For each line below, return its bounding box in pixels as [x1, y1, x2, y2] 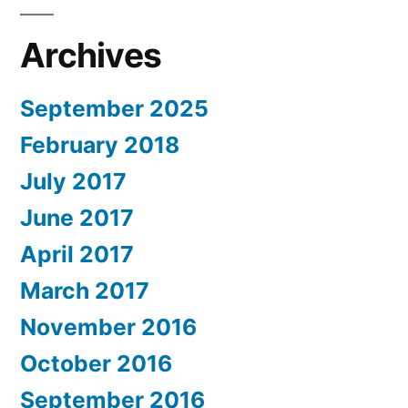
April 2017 [20, 240, 134, 269]
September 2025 [20, 95, 209, 123]
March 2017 [20, 277, 149, 305]
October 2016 [20, 350, 172, 378]
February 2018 [20, 131, 179, 159]
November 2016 [20, 313, 197, 342]
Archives [20, 35, 162, 76]
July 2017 [20, 168, 127, 196]
